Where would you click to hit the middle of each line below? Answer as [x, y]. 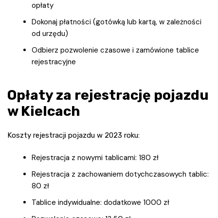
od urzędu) [50, 34]
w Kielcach [44, 111]
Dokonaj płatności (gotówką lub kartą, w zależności [117, 22]
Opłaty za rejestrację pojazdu [108, 95]
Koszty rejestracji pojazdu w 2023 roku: [73, 136]
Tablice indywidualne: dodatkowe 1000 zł [100, 203]
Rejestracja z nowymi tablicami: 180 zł [95, 158]
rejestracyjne [54, 62]
